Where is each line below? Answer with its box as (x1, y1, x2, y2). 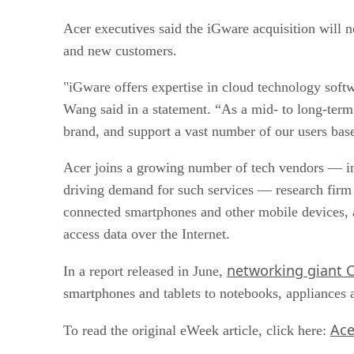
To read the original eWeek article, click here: (63, 322, 330, 338)
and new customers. (63, 42, 177, 58)
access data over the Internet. (63, 225, 230, 242)
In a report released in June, (63, 262, 227, 279)
